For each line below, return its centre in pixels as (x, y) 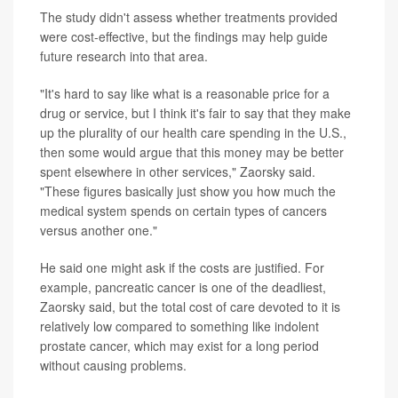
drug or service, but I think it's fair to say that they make (195, 112)
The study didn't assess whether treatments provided (189, 16)
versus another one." (99, 230)
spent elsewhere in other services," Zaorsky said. (178, 171)
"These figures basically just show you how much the (188, 191)
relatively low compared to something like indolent (179, 326)
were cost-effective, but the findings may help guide (184, 36)
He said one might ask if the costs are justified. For (182, 267)
